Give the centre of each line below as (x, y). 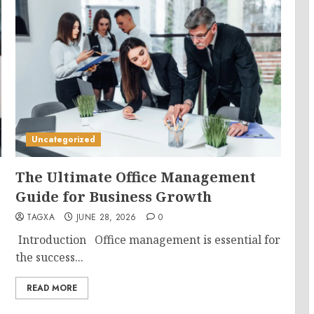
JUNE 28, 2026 (106, 217)
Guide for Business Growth (114, 197)
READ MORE (52, 288)
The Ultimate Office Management (136, 177)
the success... (50, 257)
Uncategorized (64, 139)
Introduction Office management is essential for (148, 240)
